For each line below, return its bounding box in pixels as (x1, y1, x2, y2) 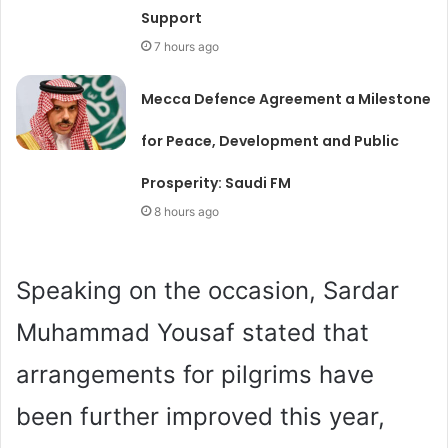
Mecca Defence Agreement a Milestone (141, 88, 432, 109)
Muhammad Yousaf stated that (16, 317, 369, 347)
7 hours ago (154, 38, 220, 54)
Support (141, 7, 203, 28)
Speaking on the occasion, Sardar (16, 275, 399, 305)
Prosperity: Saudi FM (141, 172, 292, 193)
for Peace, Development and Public (141, 130, 400, 151)
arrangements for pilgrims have (16, 359, 374, 389)
